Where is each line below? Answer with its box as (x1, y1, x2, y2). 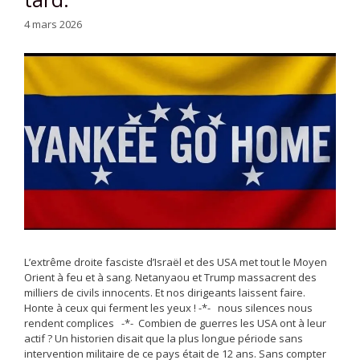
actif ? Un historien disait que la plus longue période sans (24, 331, 303, 346)
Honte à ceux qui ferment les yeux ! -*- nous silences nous (24, 301, 313, 316)
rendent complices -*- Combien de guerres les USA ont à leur (24, 316, 326, 331)
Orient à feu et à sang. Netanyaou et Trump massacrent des (24, 270, 317, 285)
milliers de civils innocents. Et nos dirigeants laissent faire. (24, 285, 305, 301)
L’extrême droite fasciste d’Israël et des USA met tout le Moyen (24, 255, 327, 270)
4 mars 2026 (24, 16, 82, 31)
